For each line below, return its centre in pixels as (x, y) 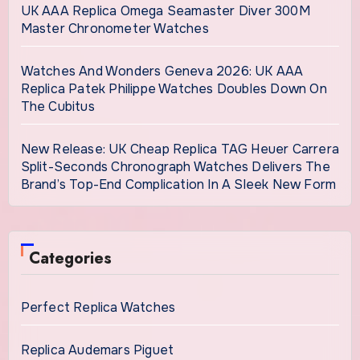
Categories (70, 258)
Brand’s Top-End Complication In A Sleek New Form (178, 184)
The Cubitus (57, 106)
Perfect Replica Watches (98, 307)
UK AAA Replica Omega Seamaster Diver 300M (165, 10)
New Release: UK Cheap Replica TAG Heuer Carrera (180, 149)
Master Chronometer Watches (115, 28)
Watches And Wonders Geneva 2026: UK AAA (162, 71)
